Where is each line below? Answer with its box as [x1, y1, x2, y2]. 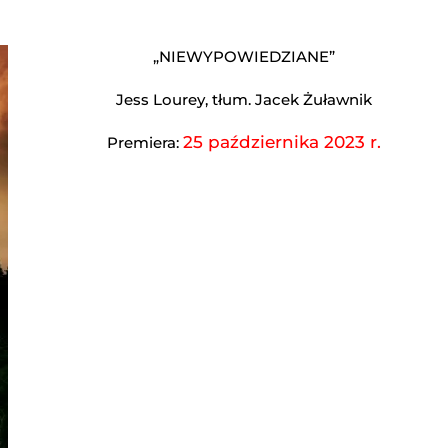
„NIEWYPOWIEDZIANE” [152, 47, 335, 67]
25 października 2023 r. [182, 132, 381, 153]
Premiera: [106, 133, 183, 153]
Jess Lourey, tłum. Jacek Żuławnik [115, 90, 372, 110]
